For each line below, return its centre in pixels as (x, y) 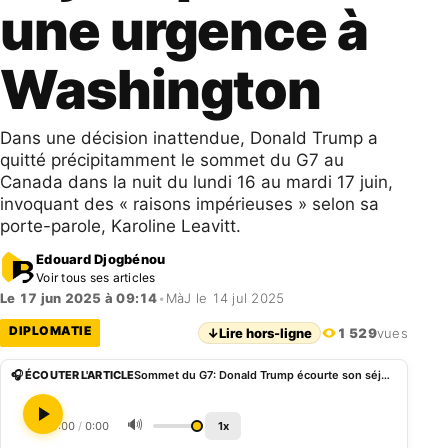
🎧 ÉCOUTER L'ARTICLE (73, 375)
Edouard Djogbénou (101, 258)
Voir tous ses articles (96, 277)
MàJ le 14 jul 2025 (225, 298)
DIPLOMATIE (50, 330)
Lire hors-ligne (265, 333)
